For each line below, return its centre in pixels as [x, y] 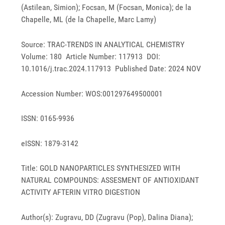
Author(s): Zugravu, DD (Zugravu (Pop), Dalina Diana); [107, 217]
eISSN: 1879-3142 [50, 143]
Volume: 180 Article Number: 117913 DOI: [91, 56]
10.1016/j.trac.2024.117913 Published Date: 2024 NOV [111, 68]
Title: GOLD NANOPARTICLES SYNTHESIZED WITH [101, 168]
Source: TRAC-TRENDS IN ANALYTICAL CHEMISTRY [104, 44]
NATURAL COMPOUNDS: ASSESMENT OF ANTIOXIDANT [110, 180]
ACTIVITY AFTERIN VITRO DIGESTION [81, 192]
